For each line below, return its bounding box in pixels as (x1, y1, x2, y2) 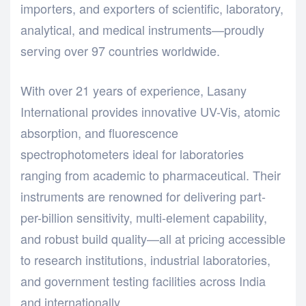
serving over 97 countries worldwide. (20, 41, 220, 59)
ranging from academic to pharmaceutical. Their (20, 165, 281, 184)
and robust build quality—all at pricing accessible (20, 229, 286, 247)
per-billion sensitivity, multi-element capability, (20, 208, 267, 226)
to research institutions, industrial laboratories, (20, 250, 270, 268)
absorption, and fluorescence (20, 123, 178, 141)
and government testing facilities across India (20, 271, 266, 290)
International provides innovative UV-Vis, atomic (20, 102, 280, 120)
